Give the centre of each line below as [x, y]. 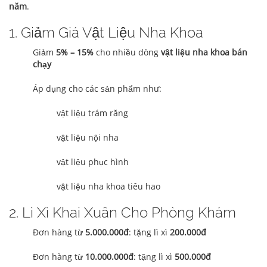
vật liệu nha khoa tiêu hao [108, 187]
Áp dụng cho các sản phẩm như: [97, 89]
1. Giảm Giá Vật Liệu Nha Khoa [106, 33]
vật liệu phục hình [93, 162]
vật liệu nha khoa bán [204, 52]
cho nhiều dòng [127, 52]
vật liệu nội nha [88, 138]
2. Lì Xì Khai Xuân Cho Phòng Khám [122, 213]
